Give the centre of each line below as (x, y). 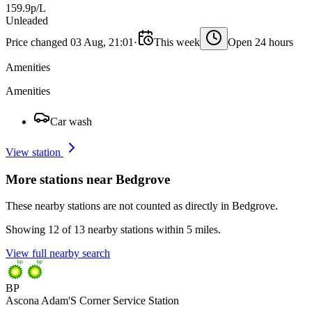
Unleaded (27, 20)
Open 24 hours (260, 42)
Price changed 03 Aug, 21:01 (70, 42)
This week (177, 42)
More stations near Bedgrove (88, 179)
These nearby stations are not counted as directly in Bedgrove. (142, 206)
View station (34, 152)
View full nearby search (58, 253)
